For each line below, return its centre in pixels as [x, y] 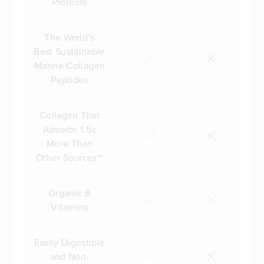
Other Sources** [70, 157]
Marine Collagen [70, 65]
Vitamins [70, 207]
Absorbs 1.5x [70, 129]
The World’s [70, 37]
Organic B [70, 192]
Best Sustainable [70, 51]
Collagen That [70, 115]
